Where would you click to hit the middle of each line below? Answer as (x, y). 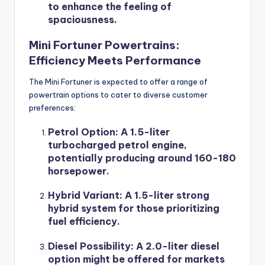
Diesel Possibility (89, 246)
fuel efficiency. (84, 222)
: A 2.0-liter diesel (175, 246)
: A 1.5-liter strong (164, 195)
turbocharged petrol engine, (117, 145)
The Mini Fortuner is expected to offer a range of (118, 82)
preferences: (52, 108)
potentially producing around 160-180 (142, 158)
